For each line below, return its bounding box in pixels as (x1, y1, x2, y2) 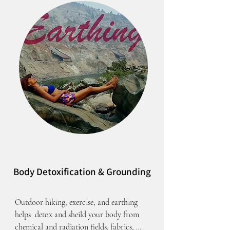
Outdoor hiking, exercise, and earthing (15, 197, 138, 207)
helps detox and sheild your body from (15, 209, 139, 220)
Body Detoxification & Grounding (13, 165, 151, 178)
